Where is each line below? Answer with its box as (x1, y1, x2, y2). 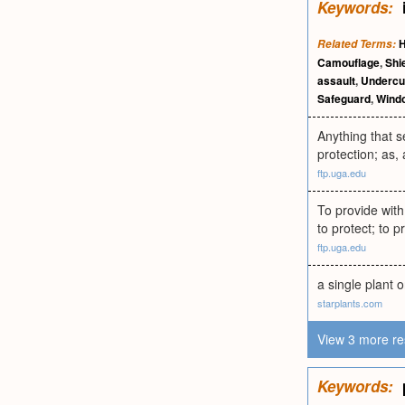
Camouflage (317, 54, 380, 71)
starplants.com (317, 296, 382, 310)
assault (317, 72, 355, 89)
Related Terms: (317, 36, 396, 52)
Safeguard (317, 90, 371, 107)
